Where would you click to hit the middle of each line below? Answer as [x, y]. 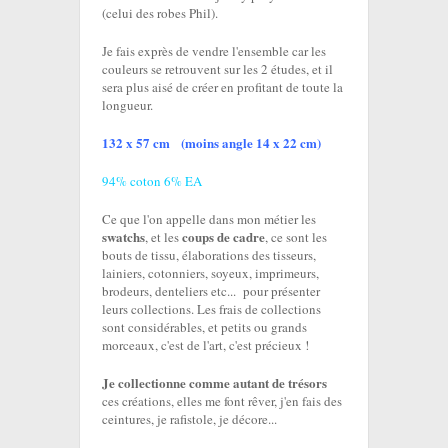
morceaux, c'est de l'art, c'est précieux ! [205, 345]
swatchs [123, 237]
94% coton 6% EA [154, 181]
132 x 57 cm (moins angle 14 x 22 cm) [211, 143]
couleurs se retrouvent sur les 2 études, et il [217, 69]
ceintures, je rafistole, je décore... [189, 419]
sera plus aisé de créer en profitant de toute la [222, 87]
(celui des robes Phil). [162, 13]
